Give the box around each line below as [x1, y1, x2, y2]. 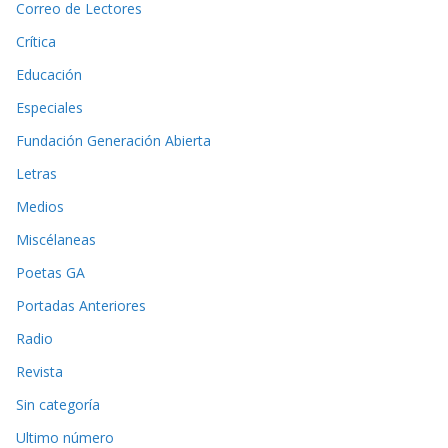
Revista [16, 362, 63, 382]
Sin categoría [16, 395, 100, 415]
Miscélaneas [16, 230, 96, 250]
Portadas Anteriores [16, 296, 146, 316]
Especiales [16, 98, 83, 118]
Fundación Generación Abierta [16, 131, 211, 151]
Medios [16, 197, 64, 217]
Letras [16, 164, 57, 184]
